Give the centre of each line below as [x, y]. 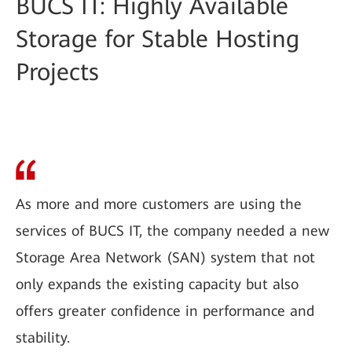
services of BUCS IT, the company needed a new [172, 231]
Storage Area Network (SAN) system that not [165, 257]
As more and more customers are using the [159, 204]
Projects [57, 72]
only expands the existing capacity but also [157, 284]
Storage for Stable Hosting [158, 39]
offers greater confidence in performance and [165, 311]
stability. [43, 337]
